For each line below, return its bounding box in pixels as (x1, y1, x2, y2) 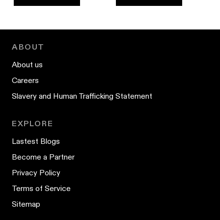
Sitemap (12, 199, 40, 209)
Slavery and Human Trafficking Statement (12, 91, 152, 101)
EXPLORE (12, 118, 54, 128)
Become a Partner (12, 152, 75, 162)
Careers (12, 75, 39, 85)
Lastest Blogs (12, 136, 60, 146)
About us (12, 59, 43, 69)
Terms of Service (12, 183, 71, 193)
